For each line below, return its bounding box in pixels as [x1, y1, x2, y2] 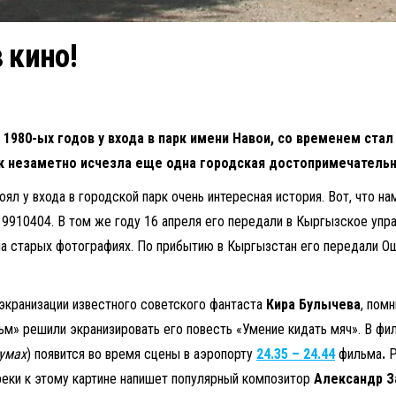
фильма [339, 345, 382, 362]
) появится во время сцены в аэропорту [27, 345, 256, 362]
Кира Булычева [266, 295, 361, 313]
